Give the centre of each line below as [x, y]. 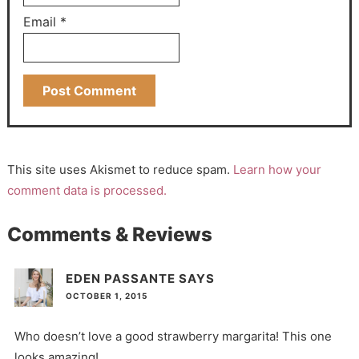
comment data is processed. [87, 190]
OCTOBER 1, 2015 [106, 296]
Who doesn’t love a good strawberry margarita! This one [173, 337]
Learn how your [277, 169]
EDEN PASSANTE [120, 279]
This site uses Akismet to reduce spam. [120, 169]
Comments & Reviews [109, 234]
